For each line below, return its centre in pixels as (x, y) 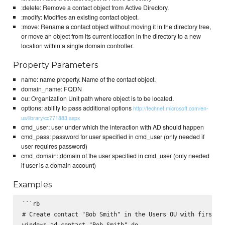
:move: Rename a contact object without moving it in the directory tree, (116, 26)
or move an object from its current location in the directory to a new (111, 36)
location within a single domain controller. (77, 45)
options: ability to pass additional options (77, 108)
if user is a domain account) (58, 165)
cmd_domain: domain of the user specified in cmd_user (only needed (115, 156)
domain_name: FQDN (51, 89)
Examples (33, 184)
